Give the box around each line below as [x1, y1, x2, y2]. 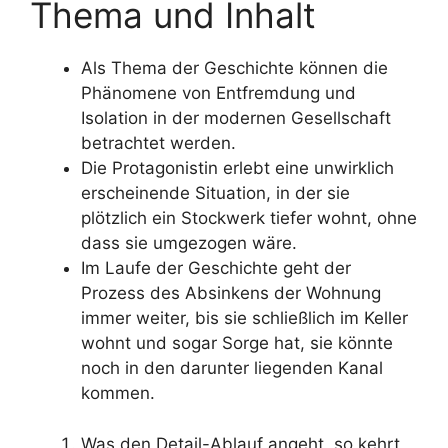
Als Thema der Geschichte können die [81, 58, 388, 78]
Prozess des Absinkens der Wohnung [81, 283, 381, 303]
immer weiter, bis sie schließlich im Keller [81, 308, 408, 328]
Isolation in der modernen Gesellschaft [81, 108, 391, 128]
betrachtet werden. [81, 133, 236, 153]
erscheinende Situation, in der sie [81, 183, 350, 203]
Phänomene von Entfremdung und [81, 83, 356, 103]
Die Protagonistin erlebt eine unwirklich [81, 158, 394, 178]
